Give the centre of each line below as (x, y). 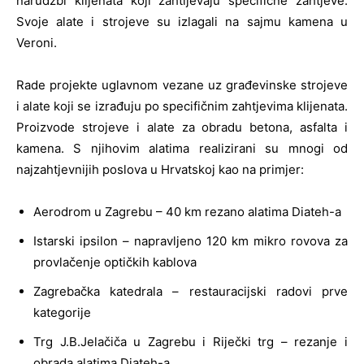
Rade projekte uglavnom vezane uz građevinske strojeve (182, 85)
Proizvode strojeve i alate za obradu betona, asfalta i (182, 128)
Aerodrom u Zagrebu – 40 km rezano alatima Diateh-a (187, 212)
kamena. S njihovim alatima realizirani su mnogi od (182, 149)
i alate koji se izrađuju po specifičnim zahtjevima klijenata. (182, 106)
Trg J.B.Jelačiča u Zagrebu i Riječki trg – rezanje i (191, 342)
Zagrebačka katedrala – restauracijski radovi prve (191, 292)
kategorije (62, 313)
